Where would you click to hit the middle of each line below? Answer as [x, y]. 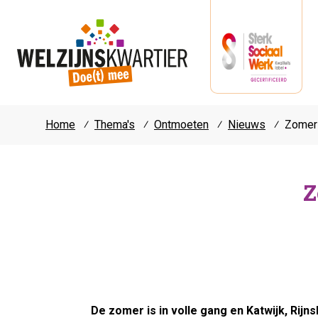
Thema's [115, 125]
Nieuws [247, 125]
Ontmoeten [181, 125]
